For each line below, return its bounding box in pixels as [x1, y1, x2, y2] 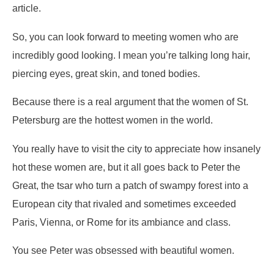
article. [12, 2, 41, 14]
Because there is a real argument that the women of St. [12, 96, 248, 108]
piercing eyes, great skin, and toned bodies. [12, 67, 205, 79]
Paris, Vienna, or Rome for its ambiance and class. [12, 216, 231, 228]
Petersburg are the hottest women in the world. [12, 114, 213, 126]
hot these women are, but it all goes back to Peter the [12, 161, 240, 172]
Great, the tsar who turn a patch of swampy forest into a [12, 179, 248, 191]
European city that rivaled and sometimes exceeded [12, 198, 236, 209]
